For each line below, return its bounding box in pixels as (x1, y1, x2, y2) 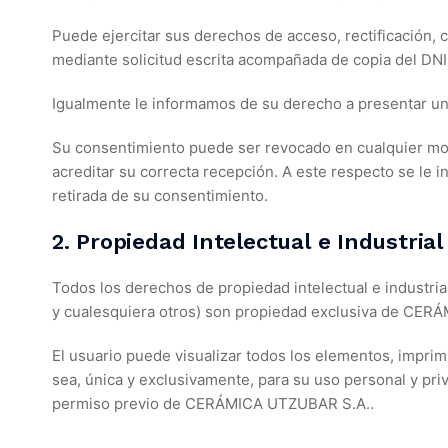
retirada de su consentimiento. (52, 186, 268, 205)
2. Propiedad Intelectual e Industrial (52, 229, 443, 254)
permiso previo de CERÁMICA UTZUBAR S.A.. (52, 394, 374, 413)
